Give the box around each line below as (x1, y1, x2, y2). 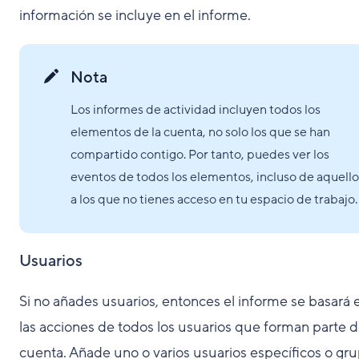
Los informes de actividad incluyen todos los (71, 101, 321, 119)
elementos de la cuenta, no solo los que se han (71, 123, 330, 141)
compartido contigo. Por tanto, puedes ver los (71, 146, 329, 163)
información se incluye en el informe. (19, 6, 251, 25)
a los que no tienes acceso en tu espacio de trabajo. (71, 191, 357, 208)
